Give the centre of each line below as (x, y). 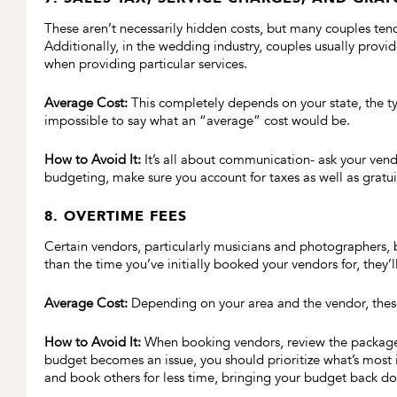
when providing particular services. (146, 64)
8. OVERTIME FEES (116, 216)
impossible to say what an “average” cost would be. (197, 121)
